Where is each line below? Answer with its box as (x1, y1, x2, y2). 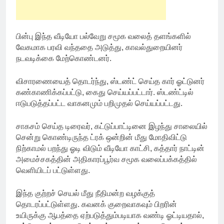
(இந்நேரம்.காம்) (92, 166, 141, 175)
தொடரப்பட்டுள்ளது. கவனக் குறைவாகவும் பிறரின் (16, 200, 177, 209)
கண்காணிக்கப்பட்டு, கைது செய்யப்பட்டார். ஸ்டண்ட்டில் (16, 88, 193, 97)
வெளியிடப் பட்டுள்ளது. (16, 166, 92, 175)
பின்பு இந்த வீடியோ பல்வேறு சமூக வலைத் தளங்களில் (16, 32, 191, 41)
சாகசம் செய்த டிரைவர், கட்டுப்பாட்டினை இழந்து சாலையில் (16, 122, 207, 131)
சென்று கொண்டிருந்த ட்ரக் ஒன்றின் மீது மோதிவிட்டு (16, 133, 187, 142)
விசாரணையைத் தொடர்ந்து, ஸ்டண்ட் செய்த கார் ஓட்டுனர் (16, 77, 204, 86)
